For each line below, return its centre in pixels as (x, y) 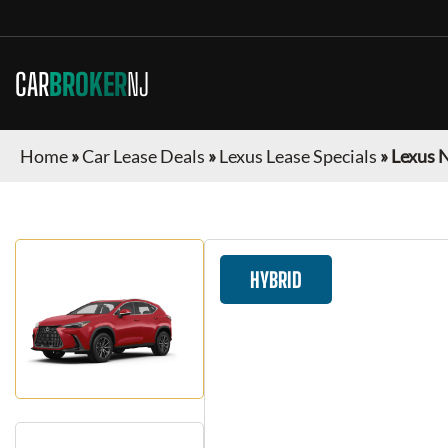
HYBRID (276, 279)
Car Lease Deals (143, 156)
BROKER (88, 83)
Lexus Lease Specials (298, 156)
